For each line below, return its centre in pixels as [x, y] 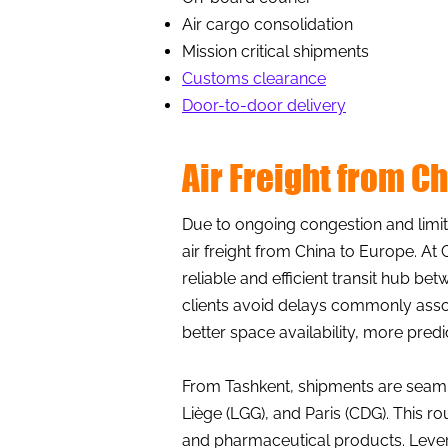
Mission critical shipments [275, 51]
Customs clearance [254, 78]
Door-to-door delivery [264, 105]
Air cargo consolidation [267, 24]
